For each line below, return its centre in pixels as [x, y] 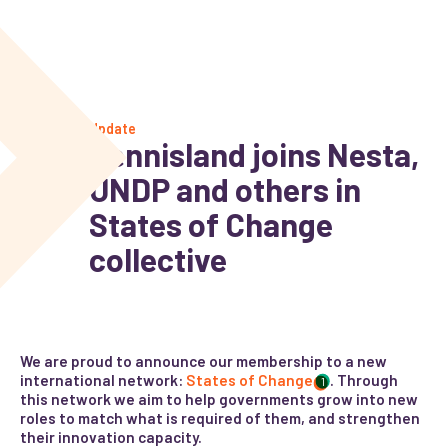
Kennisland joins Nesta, [254, 154]
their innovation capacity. [111, 436]
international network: [103, 379]
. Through [363, 379]
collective [157, 259]
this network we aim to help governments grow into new [219, 398]
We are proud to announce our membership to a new [204, 360]
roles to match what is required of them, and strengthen [220, 417]
